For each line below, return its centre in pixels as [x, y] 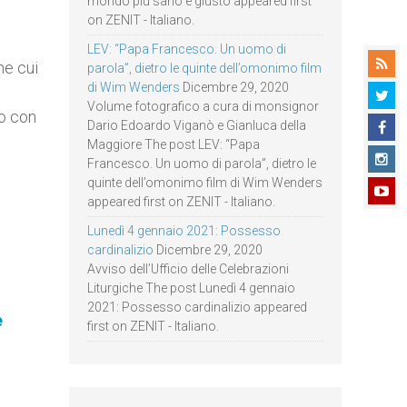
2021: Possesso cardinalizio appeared [197, 307]
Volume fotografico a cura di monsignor [203, 106]
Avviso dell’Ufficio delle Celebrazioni [188, 269]
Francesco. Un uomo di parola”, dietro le [202, 164]
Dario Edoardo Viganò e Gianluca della [197, 125]
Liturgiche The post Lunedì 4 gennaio [191, 288]
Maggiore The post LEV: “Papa [174, 144]
